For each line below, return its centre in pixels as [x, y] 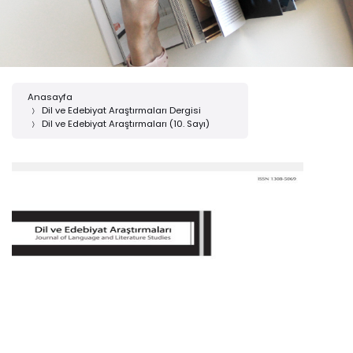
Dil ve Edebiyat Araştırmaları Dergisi [121, 110]
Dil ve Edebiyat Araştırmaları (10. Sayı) [126, 123]
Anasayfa [50, 97]
